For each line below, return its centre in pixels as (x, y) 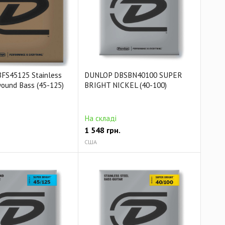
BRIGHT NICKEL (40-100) (126, 85)
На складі (101, 118)
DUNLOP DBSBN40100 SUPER (134, 75)
